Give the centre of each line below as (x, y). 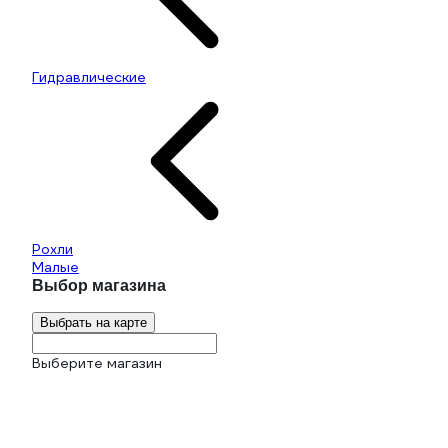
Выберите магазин (97, 363)
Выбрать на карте (93, 322)
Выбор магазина (99, 285)
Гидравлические (89, 77)
